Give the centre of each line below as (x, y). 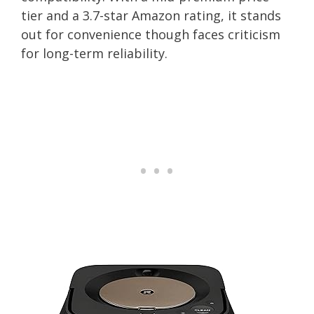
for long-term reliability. (94, 53)
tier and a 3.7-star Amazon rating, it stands (151, 15)
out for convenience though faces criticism (151, 34)
